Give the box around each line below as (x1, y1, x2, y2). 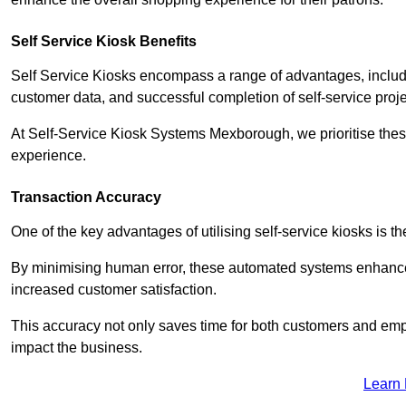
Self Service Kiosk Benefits (11, 33, 197, 49)
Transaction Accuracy (11, 188, 161, 205)
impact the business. (11, 339, 142, 355)
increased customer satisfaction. (11, 281, 220, 297)
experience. (11, 147, 86, 163)
